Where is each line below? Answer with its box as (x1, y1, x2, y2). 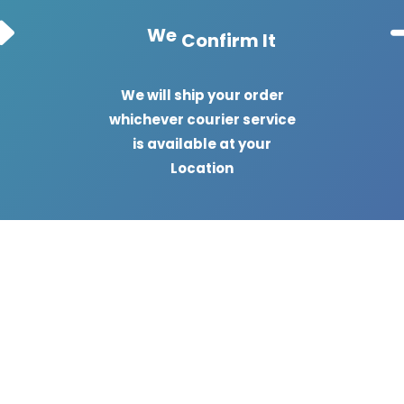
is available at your (133, 134, 271, 153)
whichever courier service (108, 110, 296, 129)
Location (170, 159, 234, 178)
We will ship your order (120, 86, 284, 105)
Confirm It (181, 28, 276, 53)
